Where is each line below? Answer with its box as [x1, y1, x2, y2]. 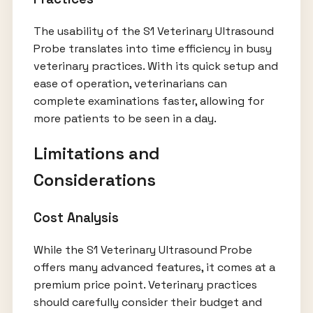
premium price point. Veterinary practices [33, 277, 257, 293]
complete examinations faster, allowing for [33, 93, 264, 108]
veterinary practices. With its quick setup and [33, 58, 278, 73]
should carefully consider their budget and [33, 295, 262, 310]
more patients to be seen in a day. [33, 110, 217, 126]
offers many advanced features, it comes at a [33, 260, 275, 275]
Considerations [33, 169, 156, 191]
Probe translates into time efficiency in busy [33, 41, 272, 56]
